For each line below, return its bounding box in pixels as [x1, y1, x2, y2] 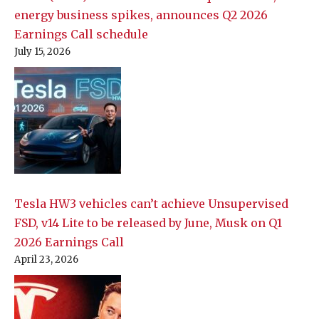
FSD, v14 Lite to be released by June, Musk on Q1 [14, 216, 282, 231]
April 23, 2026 [14, 253, 78, 266]
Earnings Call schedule [14, 27, 148, 42]
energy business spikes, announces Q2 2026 [14, 8, 268, 23]
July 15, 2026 [14, 46, 70, 58]
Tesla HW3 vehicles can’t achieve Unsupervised [14, 197, 288, 211]
